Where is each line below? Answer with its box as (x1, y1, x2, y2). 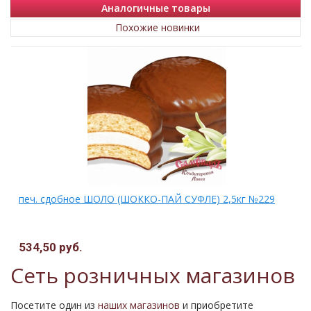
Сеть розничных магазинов (10, 264, 295, 289)
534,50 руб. (19, 240, 83, 255)
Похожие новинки (115, 21, 200, 35)
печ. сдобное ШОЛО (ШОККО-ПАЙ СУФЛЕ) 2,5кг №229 (19, 192, 275, 206)
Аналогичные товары (101, 1, 210, 15)
